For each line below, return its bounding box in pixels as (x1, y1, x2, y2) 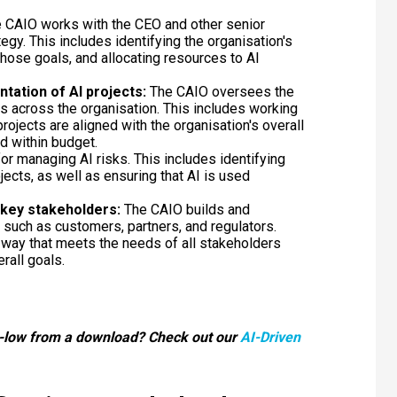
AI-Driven (240, 328, 300, 346)
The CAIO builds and (123, 200, 250, 218)
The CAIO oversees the (149, 82, 294, 100)
